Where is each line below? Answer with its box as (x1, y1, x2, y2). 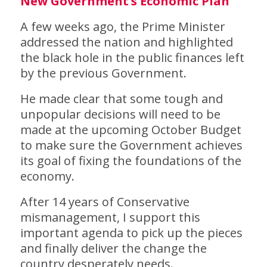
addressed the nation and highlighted (20, 34, 233, 50)
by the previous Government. (20, 65, 187, 81)
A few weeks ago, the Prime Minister (20, 18, 225, 35)
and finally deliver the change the (20, 240, 207, 256)
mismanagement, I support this (20, 209, 200, 225)
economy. (20, 168, 74, 184)
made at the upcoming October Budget (20, 122, 241, 138)
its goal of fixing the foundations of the (20, 153, 241, 169)
